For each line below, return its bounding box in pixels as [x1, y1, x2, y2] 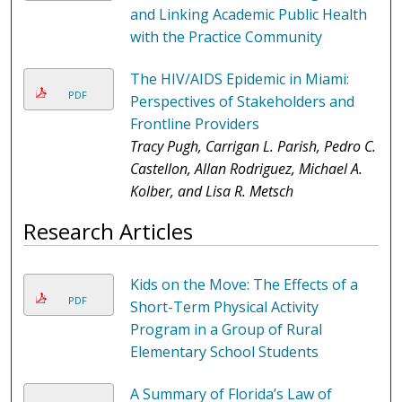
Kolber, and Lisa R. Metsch [129, 181, 293, 202]
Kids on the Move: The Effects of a [129, 275, 358, 295]
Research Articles [23, 216, 194, 247]
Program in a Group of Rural [129, 319, 322, 340]
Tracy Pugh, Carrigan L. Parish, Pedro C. [129, 136, 376, 157]
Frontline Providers [129, 114, 259, 135]
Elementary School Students [129, 342, 319, 363]
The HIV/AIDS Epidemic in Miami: [129, 69, 349, 90]
